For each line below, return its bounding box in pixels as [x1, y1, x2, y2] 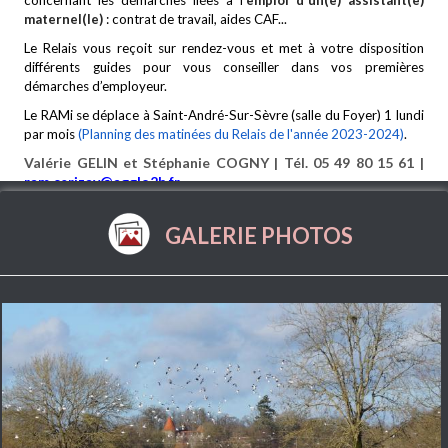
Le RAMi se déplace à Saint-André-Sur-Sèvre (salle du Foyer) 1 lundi [24, 107, 424, 123]
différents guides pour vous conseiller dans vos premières [24, 59, 424, 75]
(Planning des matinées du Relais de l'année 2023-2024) [78, 126, 405, 142]
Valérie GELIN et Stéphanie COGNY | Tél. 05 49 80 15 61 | [24, 154, 424, 171]
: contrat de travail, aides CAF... [106, 11, 288, 27]
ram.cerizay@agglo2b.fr [24, 173, 181, 190]
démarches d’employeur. [24, 78, 168, 94]
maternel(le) [24, 11, 107, 27]
